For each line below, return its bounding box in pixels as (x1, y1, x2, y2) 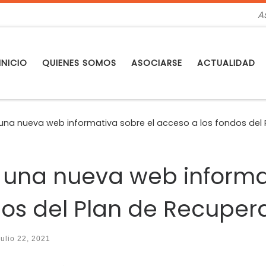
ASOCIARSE (131, 57, 182, 69)
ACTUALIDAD (197, 57, 255, 69)
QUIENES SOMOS (42, 57, 116, 69)
